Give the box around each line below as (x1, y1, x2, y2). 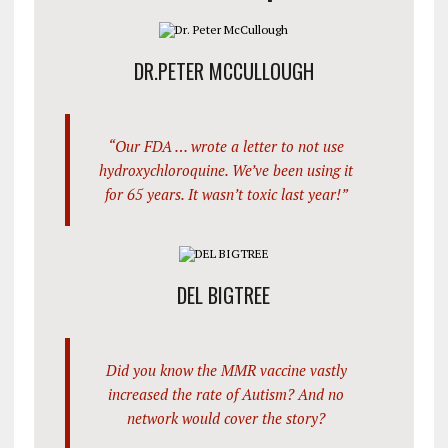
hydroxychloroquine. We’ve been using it (99, 159, 354, 180)
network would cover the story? (127, 407, 326, 428)
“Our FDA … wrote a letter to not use (108, 135, 345, 156)
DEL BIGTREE (177, 279, 271, 310)
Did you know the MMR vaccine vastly (105, 359, 347, 380)
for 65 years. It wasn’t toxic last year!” (104, 183, 348, 204)
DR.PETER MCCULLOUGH (133, 55, 314, 86)
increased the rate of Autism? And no (108, 383, 345, 404)
